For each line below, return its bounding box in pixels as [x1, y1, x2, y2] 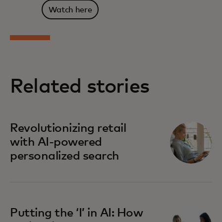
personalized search [10, 150, 119, 163]
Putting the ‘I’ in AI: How [10, 207, 143, 220]
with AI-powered [10, 136, 102, 149]
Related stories [10, 77, 149, 97]
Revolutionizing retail [10, 122, 126, 135]
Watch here [48, 5, 92, 14]
